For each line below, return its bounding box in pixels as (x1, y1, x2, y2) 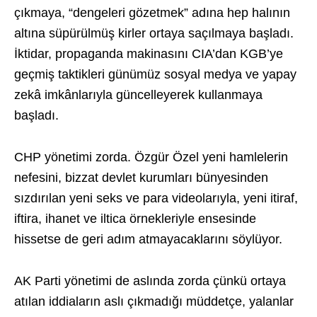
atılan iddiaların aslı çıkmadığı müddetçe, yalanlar (14, 294, 294, 309)
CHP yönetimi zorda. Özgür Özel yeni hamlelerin (14, 150, 288, 165)
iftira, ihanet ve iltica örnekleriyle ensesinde (14, 212, 256, 226)
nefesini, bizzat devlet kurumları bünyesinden (14, 171, 268, 185)
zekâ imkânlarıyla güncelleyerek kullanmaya (14, 88, 263, 103)
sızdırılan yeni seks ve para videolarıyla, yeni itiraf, (14, 191, 298, 206)
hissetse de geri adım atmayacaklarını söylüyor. (14, 232, 282, 247)
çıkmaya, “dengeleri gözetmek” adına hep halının (14, 6, 290, 21)
